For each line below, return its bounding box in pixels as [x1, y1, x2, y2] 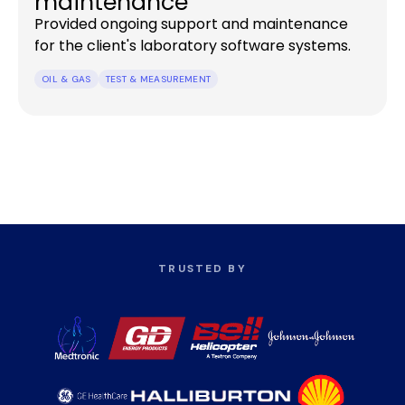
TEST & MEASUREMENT [105, 72, 212, 85]
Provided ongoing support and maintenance [34, 13, 348, 34]
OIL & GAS [42, 72, 91, 85]
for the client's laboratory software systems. [34, 34, 351, 56]
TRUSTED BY [158, 260, 247, 276]
